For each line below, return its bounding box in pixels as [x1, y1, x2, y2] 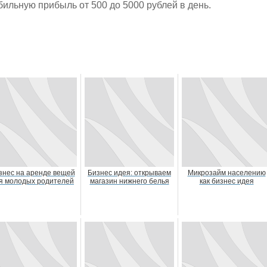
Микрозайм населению [187, 169, 266, 177]
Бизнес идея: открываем [88, 169, 171, 177]
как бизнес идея [199, 177, 254, 185]
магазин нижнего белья [89, 177, 169, 185]
